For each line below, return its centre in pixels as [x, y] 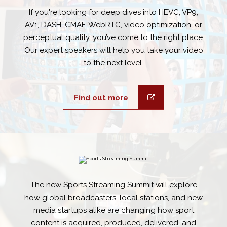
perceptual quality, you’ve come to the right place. [113, 38]
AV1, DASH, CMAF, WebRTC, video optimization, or [113, 25]
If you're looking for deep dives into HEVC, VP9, [113, 12]
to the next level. [113, 63]
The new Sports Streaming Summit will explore [113, 185]
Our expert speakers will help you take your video [113, 50]
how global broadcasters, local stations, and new [113, 198]
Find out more [101, 98]
